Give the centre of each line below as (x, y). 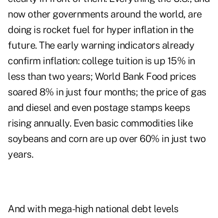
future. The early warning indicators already (101, 45)
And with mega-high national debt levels (93, 209)
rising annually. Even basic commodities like (100, 123)
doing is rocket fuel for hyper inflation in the (101, 30)
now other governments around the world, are (105, 14)
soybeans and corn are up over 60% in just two (107, 139)
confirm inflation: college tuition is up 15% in (101, 61)
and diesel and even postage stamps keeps (99, 108)
